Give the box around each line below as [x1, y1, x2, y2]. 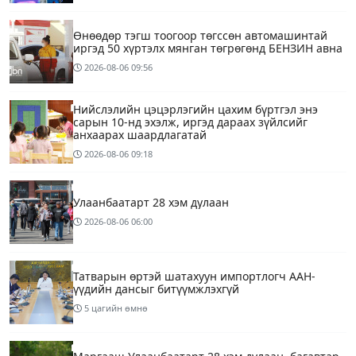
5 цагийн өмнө [84, 302, 148, 315]
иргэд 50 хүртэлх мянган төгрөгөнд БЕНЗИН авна [73, 41, 342, 56]
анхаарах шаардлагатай [73, 127, 207, 143]
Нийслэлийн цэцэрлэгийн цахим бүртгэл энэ [73, 102, 318, 118]
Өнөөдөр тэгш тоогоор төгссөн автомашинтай [73, 28, 327, 44]
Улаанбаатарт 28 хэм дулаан [73, 195, 229, 211]
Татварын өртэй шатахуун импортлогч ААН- [73, 269, 315, 284]
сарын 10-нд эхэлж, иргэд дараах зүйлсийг [73, 114, 308, 130]
